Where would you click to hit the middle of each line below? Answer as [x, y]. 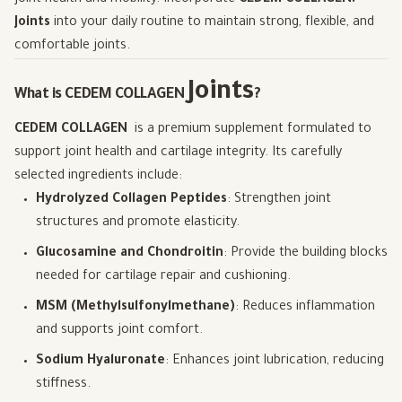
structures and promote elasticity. [138, 223]
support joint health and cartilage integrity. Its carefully [178, 153]
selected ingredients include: [98, 176]
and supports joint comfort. [119, 331]
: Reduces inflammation [305, 307]
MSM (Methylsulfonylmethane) [135, 307]
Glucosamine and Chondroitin [130, 253]
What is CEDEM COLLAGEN [101, 95]
